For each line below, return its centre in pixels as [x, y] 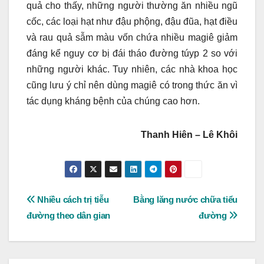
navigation [74, 227]
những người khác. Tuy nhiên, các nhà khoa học [132, 70]
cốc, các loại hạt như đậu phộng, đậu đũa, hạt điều [132, 22]
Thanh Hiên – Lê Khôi [189, 135]
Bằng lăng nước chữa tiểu [185, 200]
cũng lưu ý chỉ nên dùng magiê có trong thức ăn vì [132, 85]
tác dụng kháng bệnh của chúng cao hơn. [113, 101]
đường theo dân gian [69, 216]
